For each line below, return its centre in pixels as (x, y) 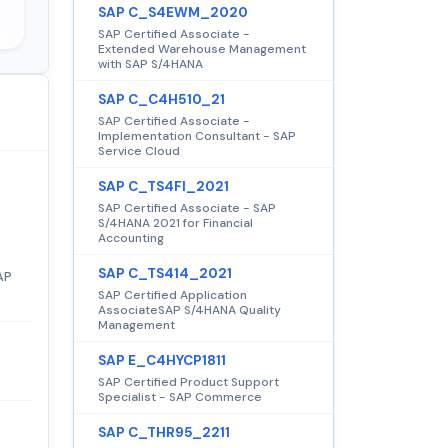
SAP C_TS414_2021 (165, 273)
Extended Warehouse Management (202, 48)
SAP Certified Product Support (188, 381)
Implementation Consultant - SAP (197, 135)
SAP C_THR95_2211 (164, 432)
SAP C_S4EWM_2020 (173, 12)
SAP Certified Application (172, 294)
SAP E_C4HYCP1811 (162, 360)
